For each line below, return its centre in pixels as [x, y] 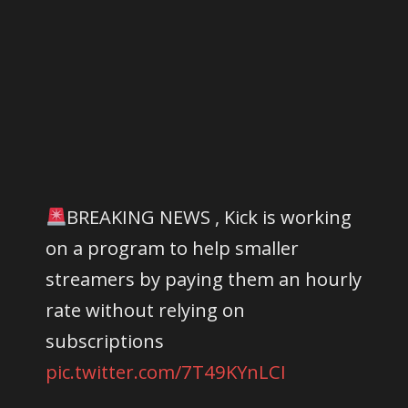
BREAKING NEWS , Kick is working [209, 216]
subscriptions [105, 340]
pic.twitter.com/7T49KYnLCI [166, 371]
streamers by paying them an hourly [204, 278]
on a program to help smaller [173, 247]
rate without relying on [146, 309]
